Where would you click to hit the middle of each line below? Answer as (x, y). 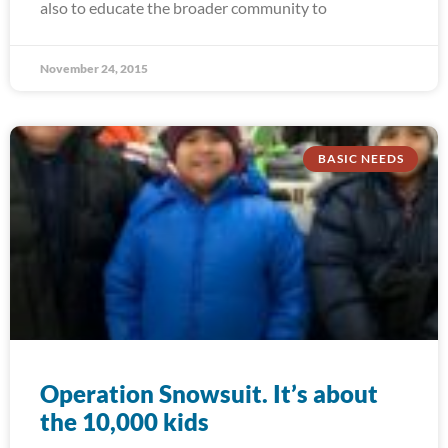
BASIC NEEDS (360, 159)
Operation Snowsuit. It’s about (209, 393)
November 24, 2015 (94, 68)
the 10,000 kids (124, 421)
